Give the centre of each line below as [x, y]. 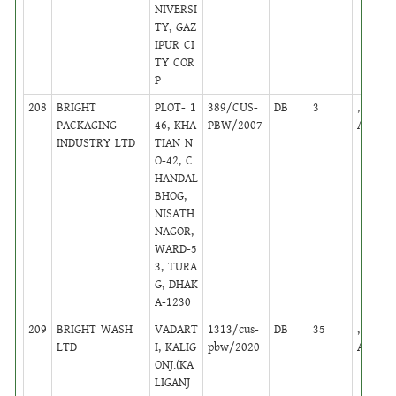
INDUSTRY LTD [96, 143]
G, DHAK [177, 284]
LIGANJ [173, 382]
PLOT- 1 [176, 107]
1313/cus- [234, 329]
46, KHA [176, 125]
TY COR [175, 62]
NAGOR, [175, 231]
